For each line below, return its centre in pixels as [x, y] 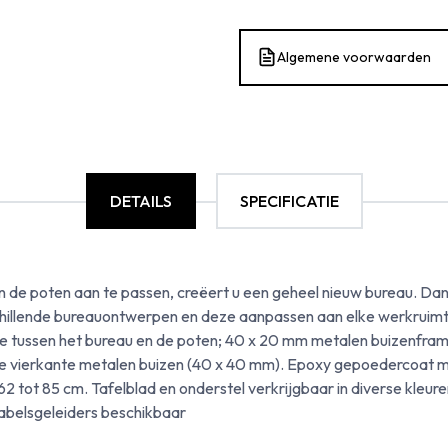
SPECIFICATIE [289, 200]
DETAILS [140, 200]
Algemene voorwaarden [354, 56]
